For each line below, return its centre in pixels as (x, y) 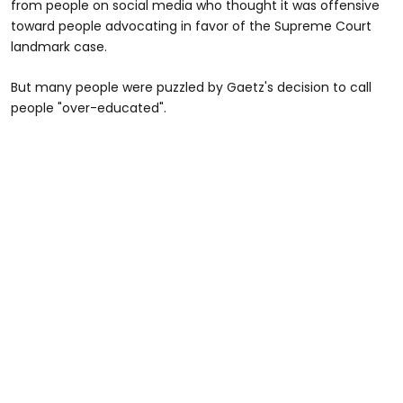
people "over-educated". (89, 107)
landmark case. (59, 46)
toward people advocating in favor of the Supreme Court (191, 26)
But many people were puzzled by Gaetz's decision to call (191, 87)
